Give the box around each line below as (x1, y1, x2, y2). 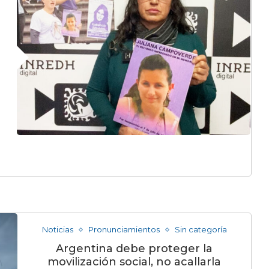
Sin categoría (174, 225, 227, 234)
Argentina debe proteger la (56, 242, 213, 255)
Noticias (41, 225, 73, 234)
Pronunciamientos (88, 225, 160, 234)
